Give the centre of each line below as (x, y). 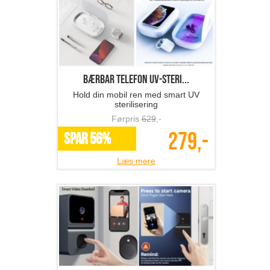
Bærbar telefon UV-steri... (136, 80)
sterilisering (136, 105)
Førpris (126, 119)
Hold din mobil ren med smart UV (136, 95)
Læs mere (136, 161)
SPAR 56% (87, 140)
